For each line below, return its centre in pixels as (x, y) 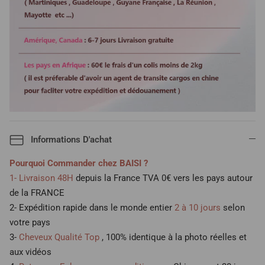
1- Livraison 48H (41, 178)
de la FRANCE (38, 193)
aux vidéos (30, 252)
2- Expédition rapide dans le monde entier (91, 208)
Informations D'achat (71, 139)
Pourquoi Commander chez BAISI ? (79, 164)
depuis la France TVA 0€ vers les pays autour (163, 178)
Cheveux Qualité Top (59, 237)
